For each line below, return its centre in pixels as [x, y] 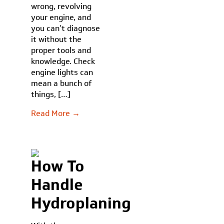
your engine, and [61, 17]
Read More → [56, 113]
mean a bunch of [61, 83]
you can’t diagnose [66, 28]
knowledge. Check [63, 61]
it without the [56, 39]
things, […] [51, 94]
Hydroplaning [81, 203]
